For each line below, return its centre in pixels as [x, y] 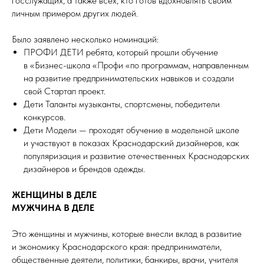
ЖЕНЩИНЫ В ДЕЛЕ [54, 195]
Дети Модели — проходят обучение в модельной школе [131, 130]
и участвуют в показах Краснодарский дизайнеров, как [131, 143]
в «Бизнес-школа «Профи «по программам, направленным [136, 65]
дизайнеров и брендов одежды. [84, 169]
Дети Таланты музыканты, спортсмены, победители [122, 104]
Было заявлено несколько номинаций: [85, 39]
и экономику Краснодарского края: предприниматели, [117, 247]
